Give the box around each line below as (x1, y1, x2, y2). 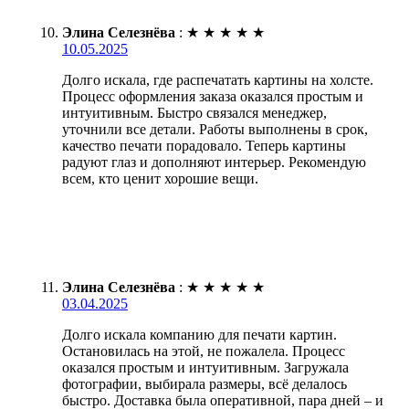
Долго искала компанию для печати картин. (62, 327, 337, 343)
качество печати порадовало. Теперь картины (62, 138, 346, 154)
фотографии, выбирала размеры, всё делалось (62, 376, 347, 393)
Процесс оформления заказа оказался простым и (62, 89, 363, 105)
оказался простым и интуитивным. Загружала (62, 360, 349, 376)
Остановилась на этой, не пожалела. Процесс (62, 343, 345, 360)
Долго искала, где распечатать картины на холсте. (62, 72, 373, 89)
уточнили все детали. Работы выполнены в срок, (62, 121, 368, 138)
